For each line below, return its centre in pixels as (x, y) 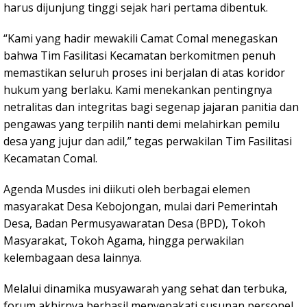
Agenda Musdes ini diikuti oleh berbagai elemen (127, 189)
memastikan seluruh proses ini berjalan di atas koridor (144, 73)
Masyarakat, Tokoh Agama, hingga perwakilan (124, 241)
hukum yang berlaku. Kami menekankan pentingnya (138, 90)
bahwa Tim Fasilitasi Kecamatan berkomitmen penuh (139, 56)
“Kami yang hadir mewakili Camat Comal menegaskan (140, 39)
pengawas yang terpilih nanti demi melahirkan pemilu (142, 124)
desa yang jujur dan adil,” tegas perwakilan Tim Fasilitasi (148, 142)
